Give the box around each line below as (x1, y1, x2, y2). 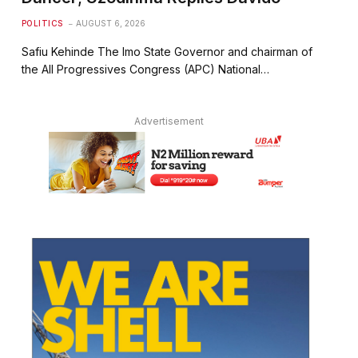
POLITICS (21, 18, 63, 28)
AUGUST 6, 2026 (75, 18, 145, 28)
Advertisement (133, 114, 204, 127)
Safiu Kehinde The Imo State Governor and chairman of (21, 44, 312, 58)
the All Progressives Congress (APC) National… (21, 62, 269, 76)
